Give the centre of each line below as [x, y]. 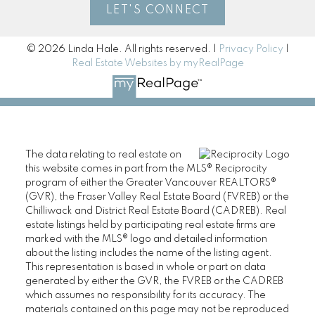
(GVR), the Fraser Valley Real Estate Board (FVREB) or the [157, 197]
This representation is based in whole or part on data [145, 268]
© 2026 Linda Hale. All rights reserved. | [122, 49]
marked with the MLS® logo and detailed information [146, 239]
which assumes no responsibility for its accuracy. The [145, 296]
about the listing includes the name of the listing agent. [148, 253]
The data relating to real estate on [103, 155]
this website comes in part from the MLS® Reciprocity [146, 169]
